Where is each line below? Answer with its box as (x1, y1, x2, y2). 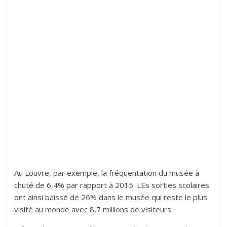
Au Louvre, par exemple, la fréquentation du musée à (14, 168, 200, 178)
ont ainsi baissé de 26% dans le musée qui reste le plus (14, 192, 208, 203)
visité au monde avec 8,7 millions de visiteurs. (14, 204, 173, 215)
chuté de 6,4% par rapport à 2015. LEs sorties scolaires (14, 180, 210, 191)
